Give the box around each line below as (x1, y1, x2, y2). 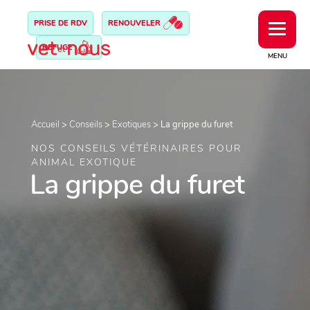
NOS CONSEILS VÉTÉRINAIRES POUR (31, 142, 242, 155)
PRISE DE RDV (34, 18, 87, 28)
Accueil (31, 118, 60, 131)
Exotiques (112, 118, 151, 131)
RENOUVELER (108, 18, 163, 28)
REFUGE (42, 42, 75, 53)
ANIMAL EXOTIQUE (31, 156, 137, 169)
